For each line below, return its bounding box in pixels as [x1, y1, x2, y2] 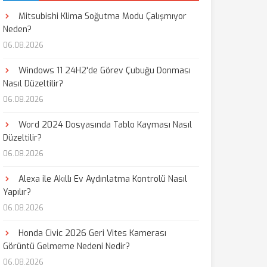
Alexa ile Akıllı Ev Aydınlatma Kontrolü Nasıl [15, 173, 187, 185]
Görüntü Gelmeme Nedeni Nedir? [2, 241, 130, 252]
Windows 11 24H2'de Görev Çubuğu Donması [15, 65, 191, 76]
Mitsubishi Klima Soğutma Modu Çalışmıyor [15, 11, 187, 22]
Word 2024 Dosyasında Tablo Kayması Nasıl [15, 119, 192, 131]
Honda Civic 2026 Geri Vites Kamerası [15, 228, 166, 239]
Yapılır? [2, 187, 31, 198]
